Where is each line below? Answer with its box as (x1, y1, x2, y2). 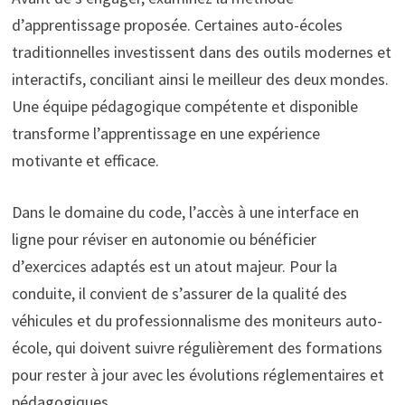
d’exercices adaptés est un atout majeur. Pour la (11, 255, 337, 277)
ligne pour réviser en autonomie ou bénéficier (11, 228, 316, 250)
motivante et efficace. (11, 149, 159, 171)
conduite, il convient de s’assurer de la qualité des (11, 282, 347, 304)
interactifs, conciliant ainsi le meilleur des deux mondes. (11, 68, 389, 89)
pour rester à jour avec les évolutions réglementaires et (11, 363, 384, 385)
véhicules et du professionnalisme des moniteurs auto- (11, 309, 382, 331)
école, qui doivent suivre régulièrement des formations (11, 336, 382, 358)
